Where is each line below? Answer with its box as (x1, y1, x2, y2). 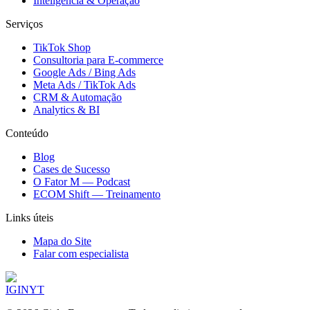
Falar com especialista (33, 247, 129, 259)
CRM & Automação (33, 91, 122, 103)
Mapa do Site (33, 235, 91, 247)
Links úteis (6, 211, 53, 224)
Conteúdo (6, 127, 48, 139)
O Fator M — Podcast (33, 175, 130, 188)
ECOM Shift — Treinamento (33, 188, 161, 200)
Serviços (6, 17, 43, 30)
